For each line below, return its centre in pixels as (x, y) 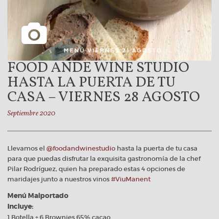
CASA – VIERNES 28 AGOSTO (104, 97)
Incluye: (20, 206)
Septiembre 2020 (31, 113)
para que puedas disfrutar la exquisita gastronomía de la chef (104, 158)
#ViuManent (131, 179)
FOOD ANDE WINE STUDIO (98, 68)
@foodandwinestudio (81, 148)
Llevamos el (27, 148)
